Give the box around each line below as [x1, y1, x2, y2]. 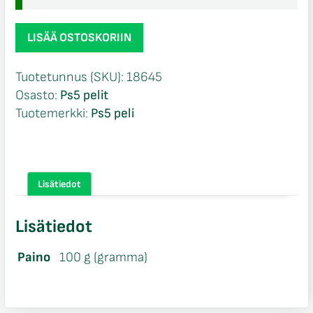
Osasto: [15, 87, 60, 104]
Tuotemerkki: [15, 105, 91, 122]
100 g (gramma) [59, 249, 147, 265]
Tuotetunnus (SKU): [15, 69, 126, 86]
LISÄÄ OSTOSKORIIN [27, 31, 131, 45]
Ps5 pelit [59, 87, 108, 104]
